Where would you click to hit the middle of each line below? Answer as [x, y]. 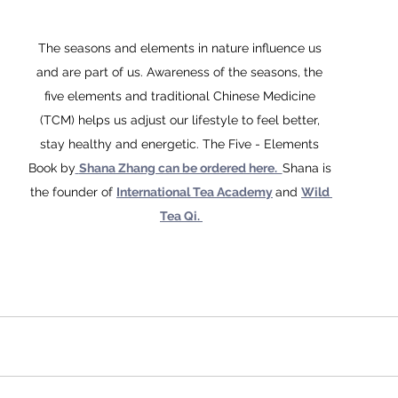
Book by [52, 168]
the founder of [73, 192]
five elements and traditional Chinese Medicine [181, 96]
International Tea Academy [195, 192]
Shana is [308, 168]
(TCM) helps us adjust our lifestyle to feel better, [181, 120]
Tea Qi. [181, 216]
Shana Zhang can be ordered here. [180, 168]
